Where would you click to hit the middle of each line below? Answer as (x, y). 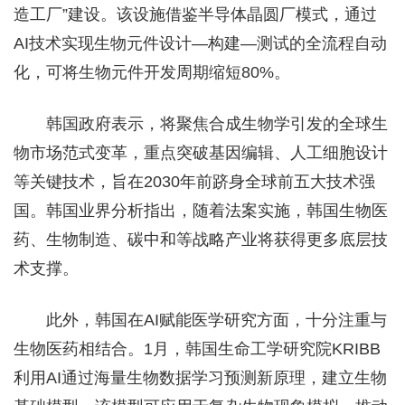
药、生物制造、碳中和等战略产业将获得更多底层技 (201, 239)
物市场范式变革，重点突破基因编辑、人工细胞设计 (201, 152)
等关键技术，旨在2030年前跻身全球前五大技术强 (194, 181)
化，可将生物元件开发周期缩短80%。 (152, 72)
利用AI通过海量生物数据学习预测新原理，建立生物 (200, 377)
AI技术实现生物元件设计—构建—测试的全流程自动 (200, 43)
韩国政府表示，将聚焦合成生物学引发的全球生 (217, 123)
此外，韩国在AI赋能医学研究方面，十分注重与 (217, 320)
